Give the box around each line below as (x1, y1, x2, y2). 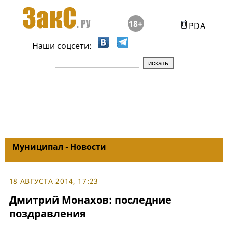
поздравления (9, 207, 86, 221)
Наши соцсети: (26, 40, 98, 51)
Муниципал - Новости (12, 141, 106, 152)
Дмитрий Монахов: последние (9, 193, 172, 207)
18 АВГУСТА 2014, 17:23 (9, 176, 98, 186)
